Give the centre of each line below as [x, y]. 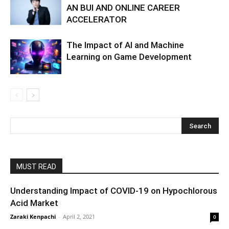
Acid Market [34, 203]
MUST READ [36, 166]
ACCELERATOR [97, 19]
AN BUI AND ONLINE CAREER [123, 7]
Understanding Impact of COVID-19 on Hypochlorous [114, 190]
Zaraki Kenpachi [33, 216]
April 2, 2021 [79, 216]
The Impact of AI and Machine [125, 45]
